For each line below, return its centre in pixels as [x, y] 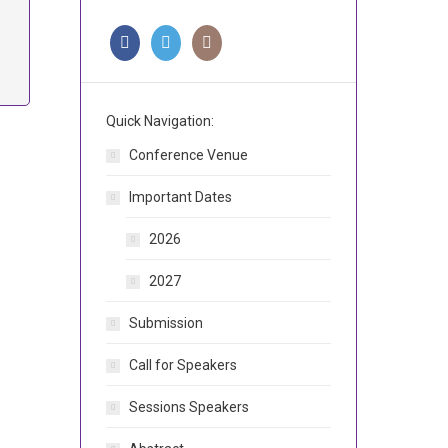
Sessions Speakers [188, 407]
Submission [165, 323]
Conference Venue [188, 155]
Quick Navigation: [159, 121]
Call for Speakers [182, 365]
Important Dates [180, 197]
